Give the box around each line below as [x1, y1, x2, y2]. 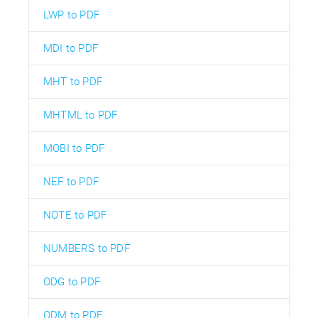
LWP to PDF [43, 8, 99, 21]
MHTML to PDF [43, 108, 118, 121]
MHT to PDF [43, 75, 102, 88]
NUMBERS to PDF [43, 241, 130, 255]
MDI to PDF [43, 41, 98, 55]
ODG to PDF [43, 275, 100, 288]
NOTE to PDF [43, 208, 107, 221]
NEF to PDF [43, 175, 99, 188]
